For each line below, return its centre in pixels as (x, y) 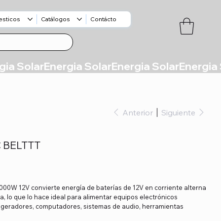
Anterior (138, 112)
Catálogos (55, 19)
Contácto (104, 19)
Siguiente (179, 112)
